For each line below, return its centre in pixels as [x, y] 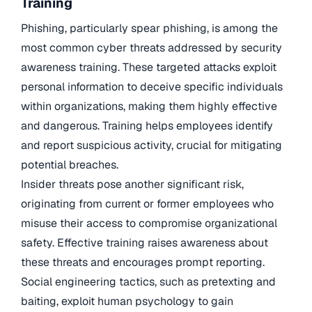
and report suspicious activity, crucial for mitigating [151, 145]
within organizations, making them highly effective [149, 106]
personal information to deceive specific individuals [152, 86]
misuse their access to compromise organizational [149, 223]
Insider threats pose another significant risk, [132, 184]
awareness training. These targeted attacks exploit [149, 67]
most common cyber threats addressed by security [151, 47]
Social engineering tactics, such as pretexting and [148, 281]
